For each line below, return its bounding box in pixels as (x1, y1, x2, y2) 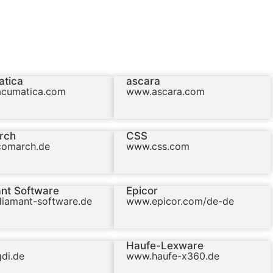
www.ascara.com (126, 85, 205, 98)
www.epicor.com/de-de (126, 195, 235, 208)
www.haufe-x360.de (126, 250, 220, 263)
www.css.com (126, 140, 190, 153)
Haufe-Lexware (126, 239, 204, 252)
